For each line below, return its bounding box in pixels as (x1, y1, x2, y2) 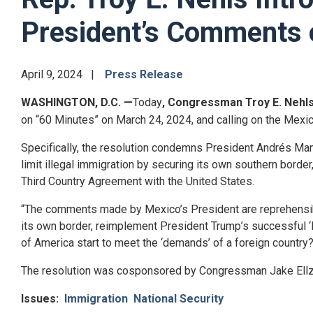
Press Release (105, 68, 183, 81)
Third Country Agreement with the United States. (21, 174, 254, 188)
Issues (21, 291, 56, 305)
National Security (133, 291, 224, 305)
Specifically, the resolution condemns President (21, 140, 256, 154)
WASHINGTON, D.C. (21, 96, 121, 109)
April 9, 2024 (21, 68, 85, 81)
